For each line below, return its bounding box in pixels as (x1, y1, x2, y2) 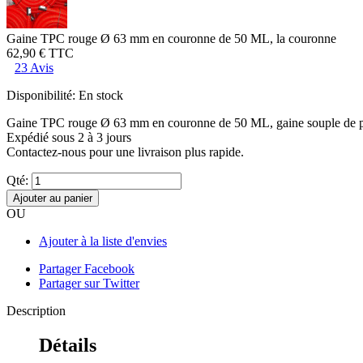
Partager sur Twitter (39, 275, 139, 290)
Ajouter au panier (13, 191, 92, 204)
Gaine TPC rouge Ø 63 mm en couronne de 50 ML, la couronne (6, 31, 336, 45)
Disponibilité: (6, 88, 75, 102)
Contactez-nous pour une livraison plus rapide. (6, 144, 244, 159)
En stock (79, 88, 123, 102)
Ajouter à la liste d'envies (39, 233, 167, 248)
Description (6, 303, 66, 318)
